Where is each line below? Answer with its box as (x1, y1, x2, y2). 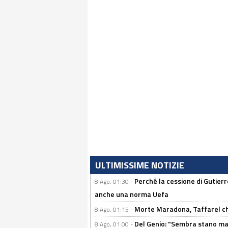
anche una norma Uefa (95, 189, 168, 199)
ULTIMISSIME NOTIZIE (95, 158, 184, 172)
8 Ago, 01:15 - (95, 205, 134, 214)
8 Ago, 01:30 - (95, 177, 134, 186)
